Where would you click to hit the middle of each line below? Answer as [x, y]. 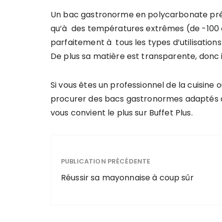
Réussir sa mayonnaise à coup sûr [127, 177]
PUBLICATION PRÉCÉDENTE [106, 161]
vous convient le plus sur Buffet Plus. [122, 113]
